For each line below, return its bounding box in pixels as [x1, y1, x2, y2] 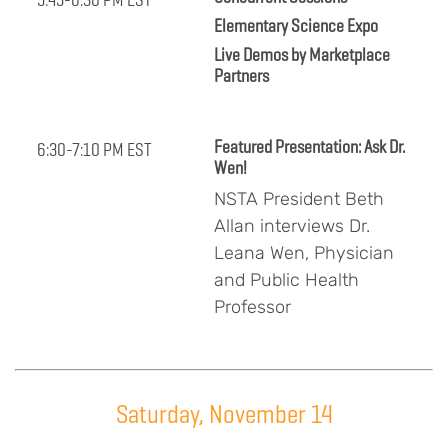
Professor [214, 296, 291, 319]
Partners [214, 64, 269, 88]
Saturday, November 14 [115, 397, 333, 432]
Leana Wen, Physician [214, 242, 394, 265]
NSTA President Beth [214, 188, 384, 211]
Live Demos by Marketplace [214, 43, 390, 67]
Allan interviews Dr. [214, 215, 370, 238]
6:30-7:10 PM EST [37, 138, 152, 162]
